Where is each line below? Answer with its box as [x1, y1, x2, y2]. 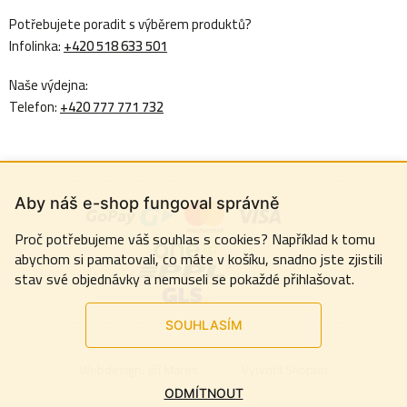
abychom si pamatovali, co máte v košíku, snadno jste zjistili [15, 245, 382, 273]
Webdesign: [79, 358, 147, 382]
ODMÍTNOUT [164, 385, 243, 401]
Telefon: [9, 94, 60, 121]
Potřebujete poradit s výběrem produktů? [9, 11, 252, 38]
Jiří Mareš [147, 358, 198, 382]
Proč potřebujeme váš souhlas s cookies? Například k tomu [15, 225, 375, 253]
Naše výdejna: [9, 72, 88, 99]
